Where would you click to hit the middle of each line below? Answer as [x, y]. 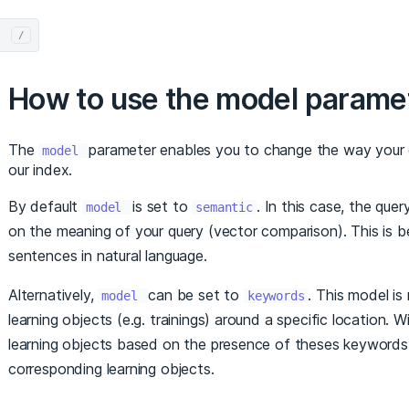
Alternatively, [53, 294]
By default [46, 206]
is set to [163, 206]
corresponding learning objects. [111, 368]
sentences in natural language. [108, 255]
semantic [224, 207]
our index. [41, 169]
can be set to [196, 294]
